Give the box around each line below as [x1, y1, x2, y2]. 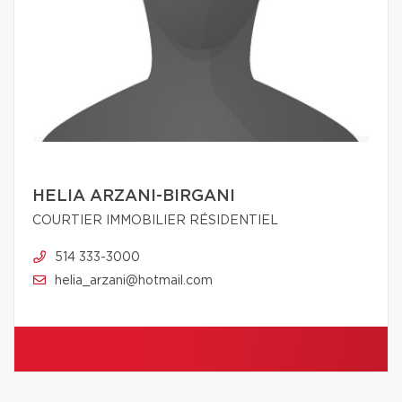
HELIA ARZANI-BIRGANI [32, 188, 235, 205]
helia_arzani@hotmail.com [55, 275, 213, 288]
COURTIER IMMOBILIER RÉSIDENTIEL [32, 214, 278, 228]
